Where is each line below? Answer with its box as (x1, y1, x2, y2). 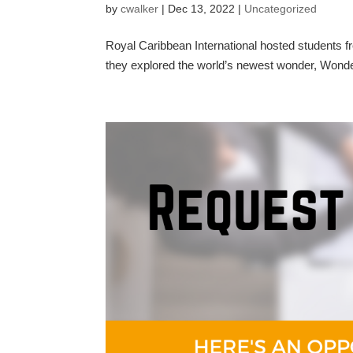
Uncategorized (244, 2, 318, 16)
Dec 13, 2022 (168, 2, 236, 16)
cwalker (121, 2, 159, 16)
